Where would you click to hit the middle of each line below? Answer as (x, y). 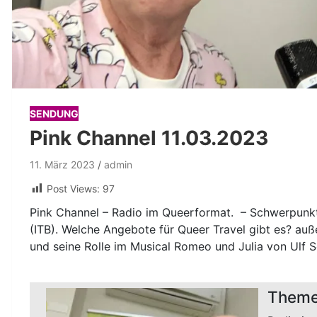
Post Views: (73, 189)
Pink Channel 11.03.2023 (149, 138)
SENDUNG (54, 114)
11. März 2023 (62, 165)
